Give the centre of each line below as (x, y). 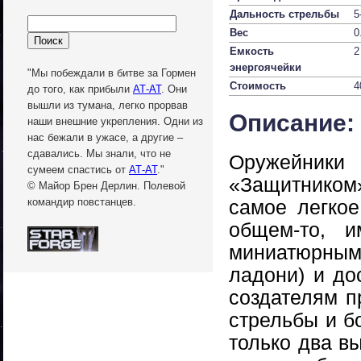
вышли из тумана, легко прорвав (108, 106)
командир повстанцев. (82, 202)
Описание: (292, 123)
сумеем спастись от (78, 170)
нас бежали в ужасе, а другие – (105, 138)
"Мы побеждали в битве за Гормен (112, 73)
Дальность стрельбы (288, 14)
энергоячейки (266, 67)
